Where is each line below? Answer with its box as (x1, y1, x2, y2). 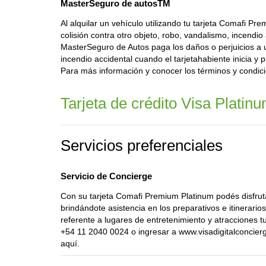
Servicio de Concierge (61, 171, 152, 181)
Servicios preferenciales (61, 137, 223, 154)
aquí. (61, 239, 80, 248)
